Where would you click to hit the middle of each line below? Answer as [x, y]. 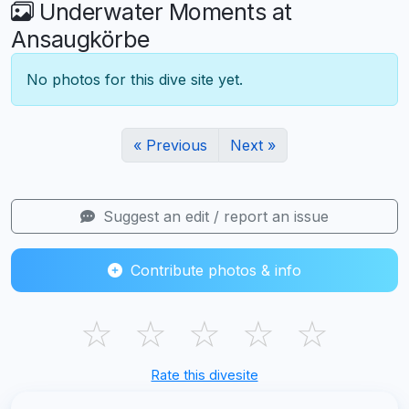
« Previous [170, 145]
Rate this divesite [204, 374]
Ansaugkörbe [80, 39]
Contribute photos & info [214, 270]
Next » [253, 145]
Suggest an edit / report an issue [214, 216]
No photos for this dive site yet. [135, 79]
